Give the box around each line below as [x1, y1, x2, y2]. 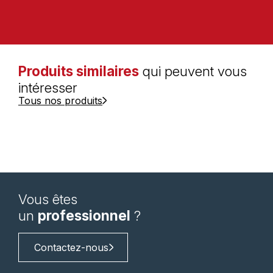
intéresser [18, 79, 77, 96]
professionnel [38, 207, 130, 224]
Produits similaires [18, 63, 139, 80]
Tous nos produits [18, 94, 102, 107]
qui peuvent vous [139, 63, 247, 80]
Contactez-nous [34, 241, 108, 254]
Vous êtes [18, 191, 77, 208]
